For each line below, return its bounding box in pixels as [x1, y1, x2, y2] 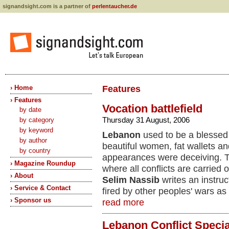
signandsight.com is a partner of [3, 3, 92, 9]
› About [10, 172, 33, 179]
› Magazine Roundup [10, 159, 76, 167]
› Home [10, 84, 33, 91]
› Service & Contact [10, 184, 71, 192]
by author [19, 136, 47, 144]
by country [19, 147, 51, 154]
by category [19, 116, 54, 124]
